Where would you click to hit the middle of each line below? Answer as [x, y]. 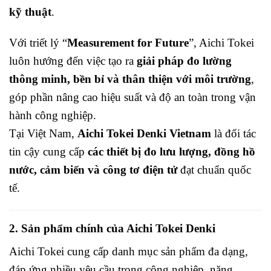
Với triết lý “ [38, 43]
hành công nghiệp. [53, 116]
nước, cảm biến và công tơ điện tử [93, 170]
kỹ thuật [30, 12]
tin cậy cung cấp [48, 152]
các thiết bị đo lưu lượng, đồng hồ [171, 152]
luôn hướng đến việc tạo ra [73, 61]
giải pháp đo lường [184, 61]
